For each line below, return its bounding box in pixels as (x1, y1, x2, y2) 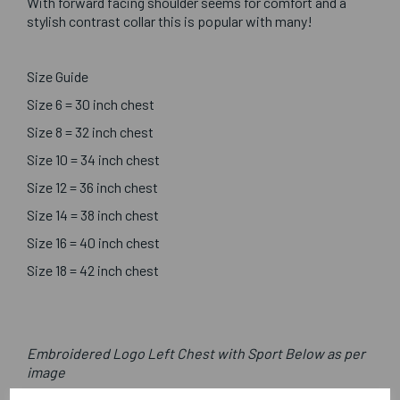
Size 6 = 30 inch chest (27, 96, 154, 113)
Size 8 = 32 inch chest (27, 123, 154, 141)
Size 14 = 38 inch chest (27, 206, 159, 224)
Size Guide (27, 68, 88, 86)
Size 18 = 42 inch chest (27, 262, 159, 279)
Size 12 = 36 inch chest (27, 179, 158, 196)
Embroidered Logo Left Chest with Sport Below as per (27, 345, 365, 362)
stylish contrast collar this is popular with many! (27, 12, 315, 30)
